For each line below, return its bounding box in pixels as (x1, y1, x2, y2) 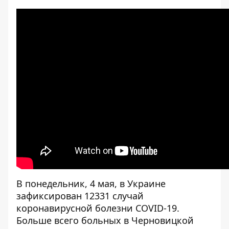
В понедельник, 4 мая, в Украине (16, 177, 166, 190)
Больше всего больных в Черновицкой (16, 214, 194, 226)
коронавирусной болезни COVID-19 (16, 202, 177, 214)
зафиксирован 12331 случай (16, 190, 144, 202)
